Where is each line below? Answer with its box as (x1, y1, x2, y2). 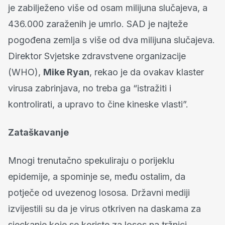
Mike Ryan (43, 66, 89, 77)
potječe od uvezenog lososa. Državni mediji (8, 187, 190, 198)
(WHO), (8, 66, 43, 77)
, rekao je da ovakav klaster (89, 66, 204, 77)
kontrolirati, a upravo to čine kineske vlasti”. (8, 98, 188, 109)
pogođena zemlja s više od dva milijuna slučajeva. (8, 34, 215, 45)
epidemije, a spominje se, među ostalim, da (8, 171, 185, 182)
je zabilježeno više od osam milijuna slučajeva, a (8, 2, 207, 13)
